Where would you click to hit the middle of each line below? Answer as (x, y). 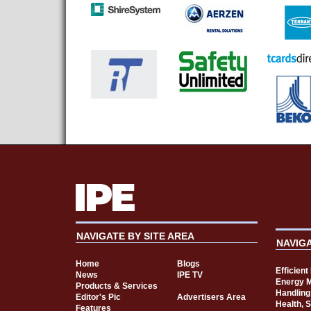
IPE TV (190, 275)
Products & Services (116, 286)
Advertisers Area (211, 297)
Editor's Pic (98, 297)
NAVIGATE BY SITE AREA (135, 236)
